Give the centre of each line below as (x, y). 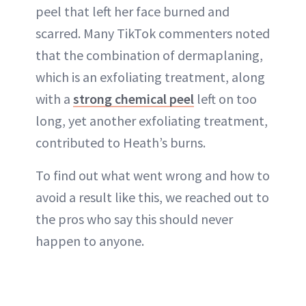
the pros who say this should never (134, 219)
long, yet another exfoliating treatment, (152, 120)
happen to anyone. (90, 240)
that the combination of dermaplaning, (149, 55)
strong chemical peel (134, 98)
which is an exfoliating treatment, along (150, 76)
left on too (225, 98)
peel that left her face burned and (133, 11)
